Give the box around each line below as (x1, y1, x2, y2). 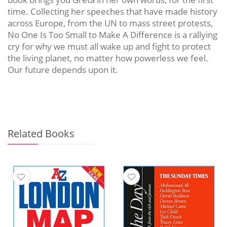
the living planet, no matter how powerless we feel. (8, 52, 208, 64)
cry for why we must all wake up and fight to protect (8, 40, 211, 52)
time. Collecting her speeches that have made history (8, 5, 217, 17)
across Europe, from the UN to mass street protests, (8, 17, 213, 29)
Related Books (8, 126, 74, 140)
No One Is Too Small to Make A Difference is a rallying (8, 28, 217, 41)
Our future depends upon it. (8, 63, 118, 75)
